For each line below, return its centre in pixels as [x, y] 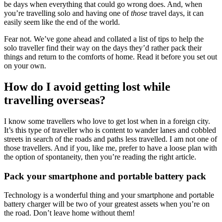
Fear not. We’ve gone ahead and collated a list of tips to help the [104, 39]
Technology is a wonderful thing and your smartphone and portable [109, 195]
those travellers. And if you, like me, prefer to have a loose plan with [111, 148]
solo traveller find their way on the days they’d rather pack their [103, 48]
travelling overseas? [55, 100]
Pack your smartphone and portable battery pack [105, 176]
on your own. [25, 66]
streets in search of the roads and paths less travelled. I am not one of [111, 139]
